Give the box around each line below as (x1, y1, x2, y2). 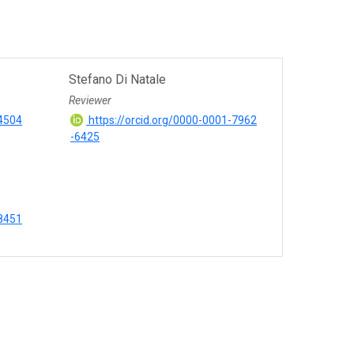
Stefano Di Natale (69, 71, 167, 87)
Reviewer (69, 93, 112, 107)
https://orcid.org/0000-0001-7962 (86, 113, 258, 126)
